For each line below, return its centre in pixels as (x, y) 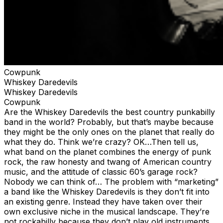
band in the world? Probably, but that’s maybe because (109, 122)
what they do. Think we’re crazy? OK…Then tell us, (101, 142)
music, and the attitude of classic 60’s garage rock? (101, 171)
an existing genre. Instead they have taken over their (103, 201)
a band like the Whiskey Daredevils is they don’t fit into (107, 191)
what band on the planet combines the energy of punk (108, 152)
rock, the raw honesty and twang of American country (108, 162)
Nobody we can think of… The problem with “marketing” (111, 181)
